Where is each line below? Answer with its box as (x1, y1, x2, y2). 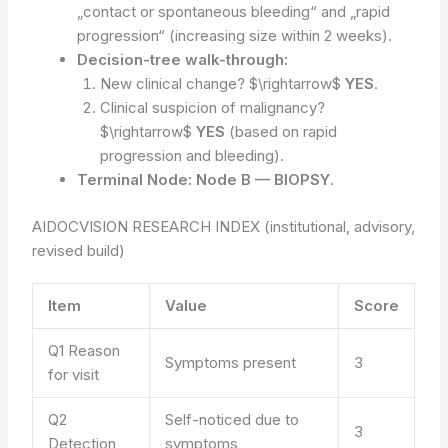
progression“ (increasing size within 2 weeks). (77, 26, 393, 46)
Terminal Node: (77, 170, 193, 190)
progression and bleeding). (99, 146, 284, 166)
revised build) (32, 240, 126, 260)
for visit (48, 364, 100, 384)
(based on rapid (224, 122, 337, 142)
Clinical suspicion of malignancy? (99, 98, 325, 118)
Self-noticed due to (165, 409, 300, 429)
